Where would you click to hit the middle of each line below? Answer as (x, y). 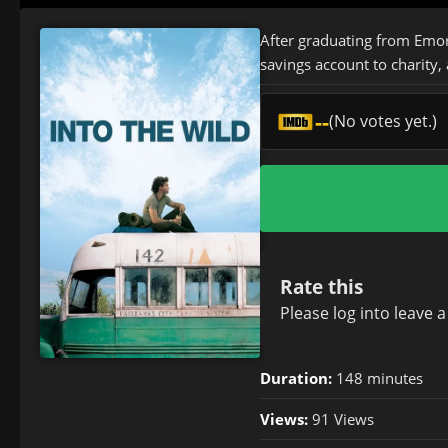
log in (353, 313)
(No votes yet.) (382, 121)
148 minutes (377, 378)
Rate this (321, 286)
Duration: (296, 378)
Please (306, 313)
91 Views (341, 419)
